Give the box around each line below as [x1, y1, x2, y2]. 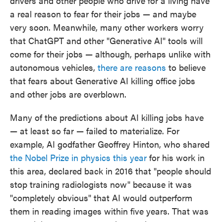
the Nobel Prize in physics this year [10, 151, 147, 164]
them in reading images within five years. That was [10, 205, 209, 217]
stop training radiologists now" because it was [10, 178, 192, 190]
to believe [166, 61, 206, 73]
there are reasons [98, 61, 166, 73]
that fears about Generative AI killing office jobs [10, 74, 195, 87]
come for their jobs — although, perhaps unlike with [10, 48, 211, 60]
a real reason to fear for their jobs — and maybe [10, 7, 196, 20]
